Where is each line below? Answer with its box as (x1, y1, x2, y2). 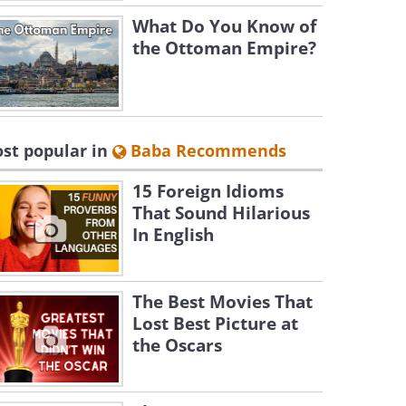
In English (132, 223, 214, 246)
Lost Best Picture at (132, 312, 298, 335)
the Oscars (132, 333, 222, 357)
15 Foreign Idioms (132, 179, 284, 203)
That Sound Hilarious (132, 201, 310, 225)
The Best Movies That (132, 290, 313, 314)
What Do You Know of (132, 14, 316, 38)
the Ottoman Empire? (132, 36, 316, 60)
